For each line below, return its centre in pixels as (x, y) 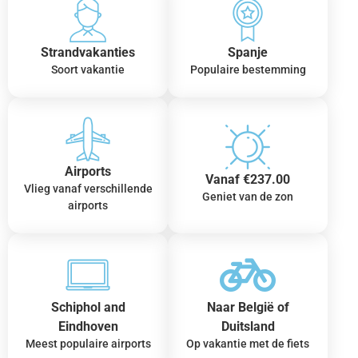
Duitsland (248, 326)
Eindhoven (88, 326)
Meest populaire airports (88, 343)
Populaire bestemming (248, 69)
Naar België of (248, 307)
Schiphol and (88, 307)
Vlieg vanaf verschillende (88, 188)
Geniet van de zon (248, 197)
